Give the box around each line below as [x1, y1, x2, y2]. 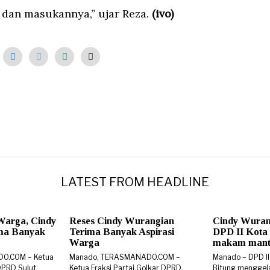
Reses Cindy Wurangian [69, 215, 174, 227]
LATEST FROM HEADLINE [61, 174, 209, 189]
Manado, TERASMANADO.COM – [69, 252, 180, 262]
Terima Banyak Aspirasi [69, 225, 174, 237]
